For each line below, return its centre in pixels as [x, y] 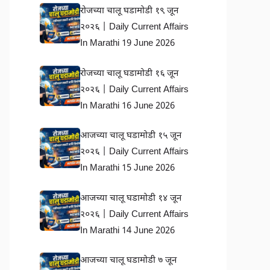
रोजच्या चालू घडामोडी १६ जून [129, 74]
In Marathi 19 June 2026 [127, 44]
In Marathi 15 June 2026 [127, 168]
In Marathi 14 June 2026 [127, 231]
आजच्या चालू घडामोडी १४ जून [131, 198]
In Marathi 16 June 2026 [127, 106]
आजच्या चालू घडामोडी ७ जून [128, 261]
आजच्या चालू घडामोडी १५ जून [131, 136]
